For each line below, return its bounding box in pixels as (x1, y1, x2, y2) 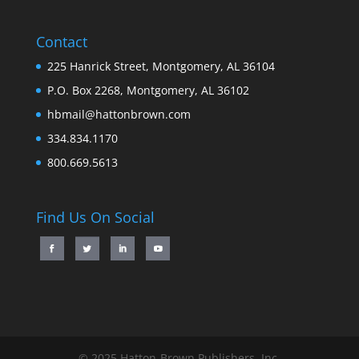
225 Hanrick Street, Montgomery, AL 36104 (46, 58, 275, 74)
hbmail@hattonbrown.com (46, 106, 191, 122)
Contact (35, 31, 87, 51)
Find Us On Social (35, 207, 155, 227)
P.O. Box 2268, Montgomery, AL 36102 (46, 82, 249, 98)
